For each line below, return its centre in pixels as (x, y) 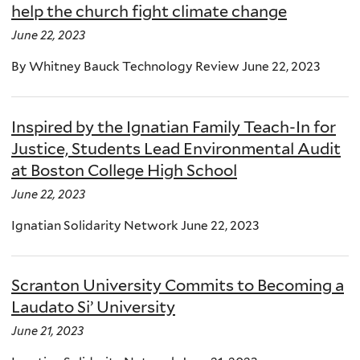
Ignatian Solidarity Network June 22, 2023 (135, 225)
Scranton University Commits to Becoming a (178, 286)
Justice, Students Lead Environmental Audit (176, 148)
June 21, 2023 (47, 331)
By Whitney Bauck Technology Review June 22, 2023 (166, 67)
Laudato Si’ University (93, 307)
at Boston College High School (124, 170)
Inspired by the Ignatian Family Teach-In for (174, 127)
